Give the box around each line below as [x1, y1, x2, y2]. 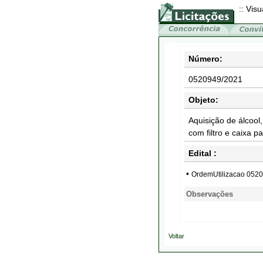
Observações [186, 190, 233, 198]
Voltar [168, 232, 184, 240]
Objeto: [188, 95, 218, 104]
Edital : [188, 149, 217, 158]
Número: [188, 54, 222, 63]
